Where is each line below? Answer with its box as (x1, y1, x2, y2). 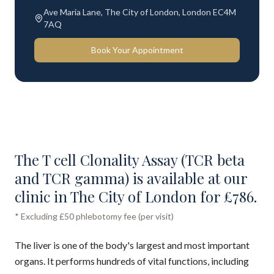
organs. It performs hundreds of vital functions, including (15, 255, 249, 267)
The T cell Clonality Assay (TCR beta (15, 150, 245, 169)
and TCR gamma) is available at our (15, 168, 247, 188)
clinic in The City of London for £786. (15, 187, 257, 206)
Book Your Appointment (91, 45, 183, 55)
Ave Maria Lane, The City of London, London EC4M (43, 7, 236, 17)
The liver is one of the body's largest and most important (15, 239, 250, 251)
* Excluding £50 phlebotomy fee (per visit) (15, 211, 174, 221)
